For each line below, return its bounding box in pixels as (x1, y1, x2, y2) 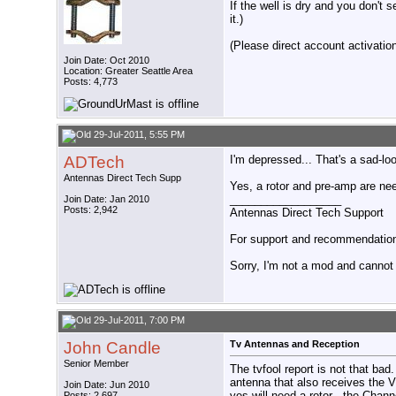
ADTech (64, 153, 125, 172)
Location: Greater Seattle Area (64, 65, 193, 77)
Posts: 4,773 (64, 76, 118, 88)
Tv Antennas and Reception (230, 339, 360, 350)
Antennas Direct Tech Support (230, 206, 384, 220)
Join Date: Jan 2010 (64, 194, 149, 205)
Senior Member (64, 358, 129, 369)
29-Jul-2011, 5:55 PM (91, 129, 185, 141)
